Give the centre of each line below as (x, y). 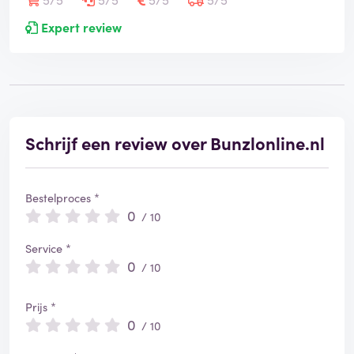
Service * (48, 249)
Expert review (80, 27)
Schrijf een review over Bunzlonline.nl (175, 143)
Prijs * (41, 307)
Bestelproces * (62, 198)
